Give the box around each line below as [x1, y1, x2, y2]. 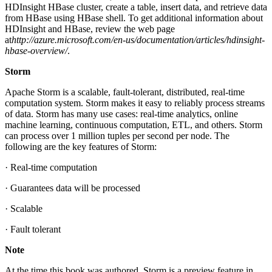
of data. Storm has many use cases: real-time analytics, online [5, 108, 238, 119]
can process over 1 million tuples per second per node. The [5, 130, 229, 141]
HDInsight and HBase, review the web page [5, 23, 175, 34]
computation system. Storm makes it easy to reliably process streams [5, 97, 265, 108]
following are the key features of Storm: [5, 141, 157, 152]
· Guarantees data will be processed [5, 182, 140, 193]
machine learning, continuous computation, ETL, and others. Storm [5, 119, 262, 130]
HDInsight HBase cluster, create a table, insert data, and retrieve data [5, 1, 267, 12]
